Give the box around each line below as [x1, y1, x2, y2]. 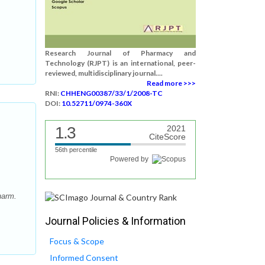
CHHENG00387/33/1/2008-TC [60, 89, 163, 98]
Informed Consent [50, 253, 118, 263]
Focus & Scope [50, 236, 104, 247]
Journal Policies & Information [45, 215, 186, 228]
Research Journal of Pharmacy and [45, 49, 196, 57]
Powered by [110, 155, 152, 163]
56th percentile [55, 146, 97, 153]
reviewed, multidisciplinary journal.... [45, 69, 163, 77]
